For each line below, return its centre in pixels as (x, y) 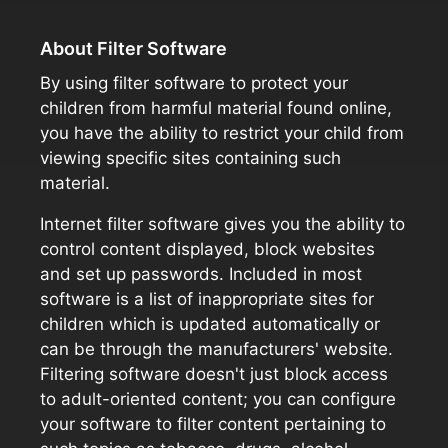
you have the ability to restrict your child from (222, 133)
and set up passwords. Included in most (201, 274)
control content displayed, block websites (207, 249)
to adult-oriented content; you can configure (218, 399)
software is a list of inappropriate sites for (207, 299)
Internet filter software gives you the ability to (222, 224)
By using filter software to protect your (194, 83)
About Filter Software (133, 48)
